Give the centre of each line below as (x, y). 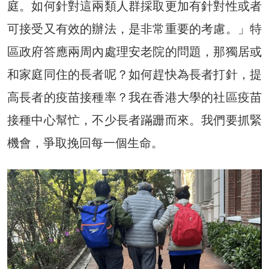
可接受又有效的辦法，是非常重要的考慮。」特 (134, 29)
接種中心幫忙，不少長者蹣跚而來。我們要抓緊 (134, 120)
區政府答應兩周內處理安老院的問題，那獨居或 (134, 52)
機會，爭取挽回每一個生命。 (85, 143)
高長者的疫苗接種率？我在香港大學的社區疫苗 (134, 98)
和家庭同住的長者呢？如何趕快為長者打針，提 (134, 75)
